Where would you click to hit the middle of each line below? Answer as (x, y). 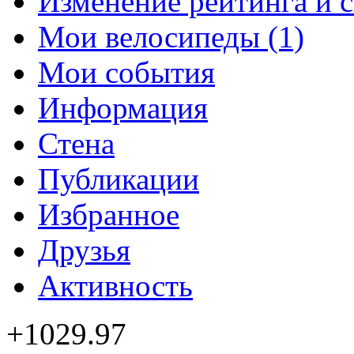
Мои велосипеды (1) (171, 36)
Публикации (119, 179)
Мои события (126, 72)
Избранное (109, 214)
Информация (123, 107)
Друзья (84, 250)
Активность (115, 285)
